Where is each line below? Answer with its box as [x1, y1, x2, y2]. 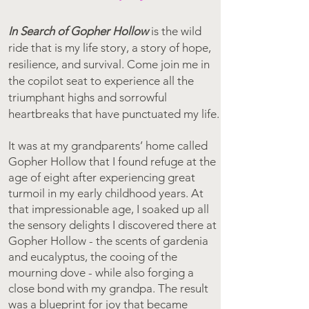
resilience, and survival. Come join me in [8, 57, 210, 71]
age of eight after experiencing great [8, 170, 195, 184]
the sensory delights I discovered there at [8, 218, 217, 232]
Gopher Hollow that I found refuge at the [8, 154, 216, 168]
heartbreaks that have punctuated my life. [8, 107, 219, 121]
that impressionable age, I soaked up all [8, 202, 209, 216]
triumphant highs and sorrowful [8, 90, 167, 104]
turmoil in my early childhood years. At [8, 186, 203, 200]
